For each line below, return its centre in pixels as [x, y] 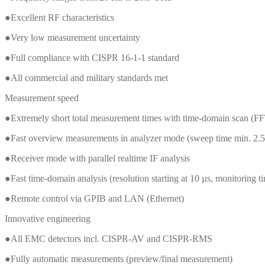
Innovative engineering [48, 219]
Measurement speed [42, 98]
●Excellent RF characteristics [59, 18]
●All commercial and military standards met [86, 78]
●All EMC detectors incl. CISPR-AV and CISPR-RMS [109, 239]
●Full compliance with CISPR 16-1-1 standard [92, 58]
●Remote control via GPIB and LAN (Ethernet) [94, 199]
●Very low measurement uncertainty [72, 38]
